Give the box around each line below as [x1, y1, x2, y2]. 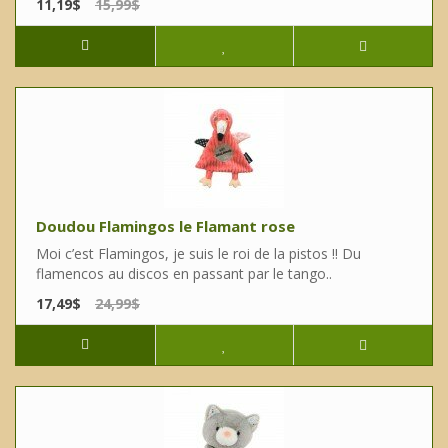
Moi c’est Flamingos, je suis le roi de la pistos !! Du [36, 244, 361, 264]
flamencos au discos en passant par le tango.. [36, 264, 332, 284]
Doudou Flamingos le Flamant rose [36, 216, 295, 237]
